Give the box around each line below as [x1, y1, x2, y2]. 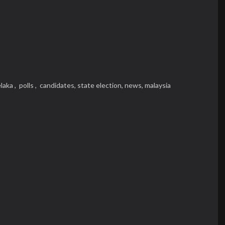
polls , [18, 81, 38, 89]
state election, [77, 81, 125, 89]
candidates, [38, 81, 77, 89]
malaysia [145, 81, 171, 89]
